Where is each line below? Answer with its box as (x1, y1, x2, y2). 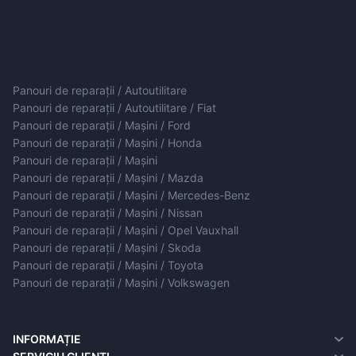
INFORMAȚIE (13, 331, 81, 346)
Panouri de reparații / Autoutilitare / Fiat (13, 100, 216, 114)
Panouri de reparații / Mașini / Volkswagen (13, 275, 230, 289)
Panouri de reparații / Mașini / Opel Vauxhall (13, 222, 238, 237)
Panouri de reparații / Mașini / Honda (13, 135, 202, 149)
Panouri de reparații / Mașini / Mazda (13, 170, 203, 184)
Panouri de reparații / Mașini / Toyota (13, 257, 203, 272)
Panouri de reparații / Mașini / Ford (13, 118, 191, 132)
